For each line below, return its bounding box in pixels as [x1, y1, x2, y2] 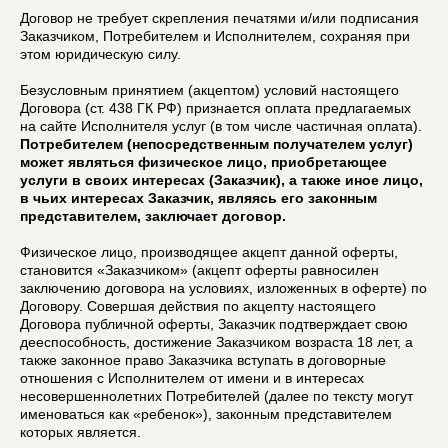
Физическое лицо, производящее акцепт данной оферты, [20, 243, 398, 260]
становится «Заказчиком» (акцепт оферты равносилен [20, 261, 379, 278]
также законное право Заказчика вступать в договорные [20, 351, 386, 368]
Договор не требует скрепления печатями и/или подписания [20, 9, 419, 26]
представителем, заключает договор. [20, 207, 286, 224]
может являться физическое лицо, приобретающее [20, 153, 387, 170]
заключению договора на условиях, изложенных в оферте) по [20, 279, 427, 296]
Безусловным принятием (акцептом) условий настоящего [20, 81, 399, 98]
